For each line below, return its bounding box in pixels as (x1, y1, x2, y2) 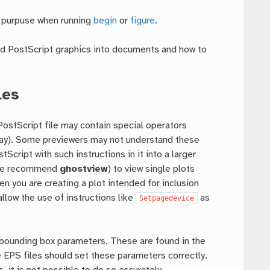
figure (130, 16, 155, 27)
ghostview (60, 164, 108, 175)
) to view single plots (108, 164, 195, 175)
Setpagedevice (139, 194, 195, 203)
